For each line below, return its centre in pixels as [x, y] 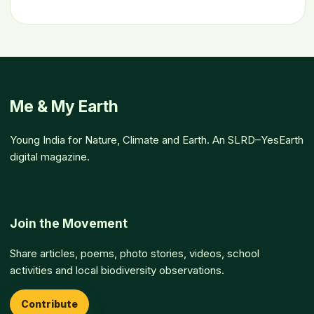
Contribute [49, 304]
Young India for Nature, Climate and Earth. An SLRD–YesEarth [157, 140]
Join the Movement [69, 223]
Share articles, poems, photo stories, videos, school [135, 254]
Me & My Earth [64, 106]
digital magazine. [50, 157]
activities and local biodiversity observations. [117, 271]
